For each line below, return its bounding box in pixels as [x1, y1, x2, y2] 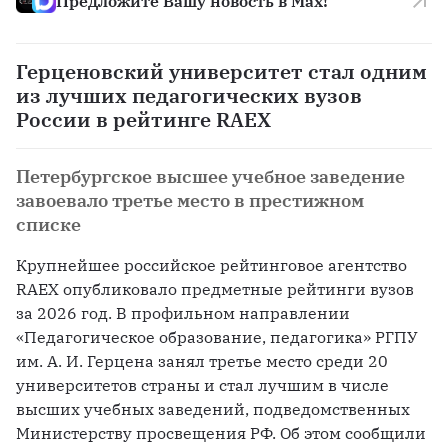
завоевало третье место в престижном [16, 189, 364, 213]
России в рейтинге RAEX [16, 106, 271, 134]
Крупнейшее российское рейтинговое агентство [16, 255, 407, 276]
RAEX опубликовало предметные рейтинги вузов [16, 279, 414, 300]
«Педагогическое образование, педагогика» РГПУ [16, 327, 417, 348]
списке [16, 213, 81, 237]
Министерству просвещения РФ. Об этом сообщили [16, 423, 426, 444]
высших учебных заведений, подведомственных [16, 399, 410, 420]
